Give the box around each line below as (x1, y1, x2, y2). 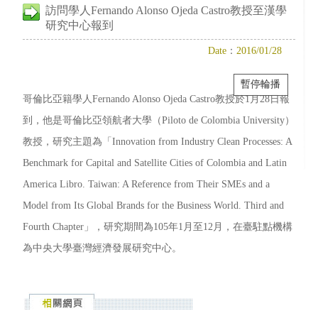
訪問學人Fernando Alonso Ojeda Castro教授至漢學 (45, 4, 287, 16)
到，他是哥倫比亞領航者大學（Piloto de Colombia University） (23, 114, 295, 126)
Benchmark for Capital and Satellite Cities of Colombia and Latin (23, 156, 287, 168)
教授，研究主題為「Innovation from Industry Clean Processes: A (23, 135, 292, 147)
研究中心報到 (45, 18, 114, 31)
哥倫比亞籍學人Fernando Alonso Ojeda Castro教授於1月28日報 (23, 92, 290, 104)
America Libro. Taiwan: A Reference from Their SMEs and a (23, 177, 270, 190)
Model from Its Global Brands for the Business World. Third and (23, 199, 284, 211)
